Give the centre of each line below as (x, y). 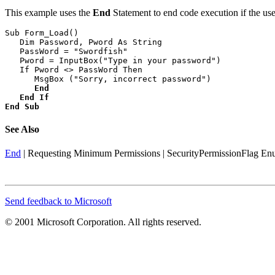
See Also (22, 130)
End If (34, 97)
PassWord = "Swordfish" (66, 51)
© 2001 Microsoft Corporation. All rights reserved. (103, 222)
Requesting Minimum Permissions (94, 153)
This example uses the (49, 12)
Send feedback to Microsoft (58, 201)
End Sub (22, 106)
